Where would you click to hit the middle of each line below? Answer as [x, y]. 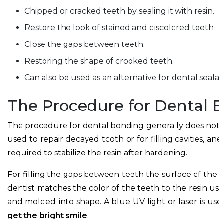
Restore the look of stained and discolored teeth [119, 28]
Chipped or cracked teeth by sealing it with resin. [119, 11]
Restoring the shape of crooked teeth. [99, 61]
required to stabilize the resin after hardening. [97, 153]
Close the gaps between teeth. [85, 44]
